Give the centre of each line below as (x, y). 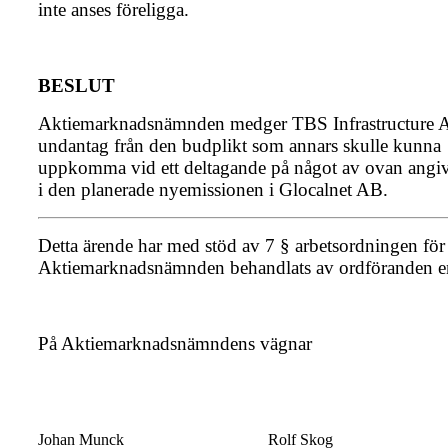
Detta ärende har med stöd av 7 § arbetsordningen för (241, 246)
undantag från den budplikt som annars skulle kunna (239, 146)
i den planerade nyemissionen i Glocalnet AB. (213, 190)
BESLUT (76, 86)
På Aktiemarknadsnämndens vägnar (175, 344)
